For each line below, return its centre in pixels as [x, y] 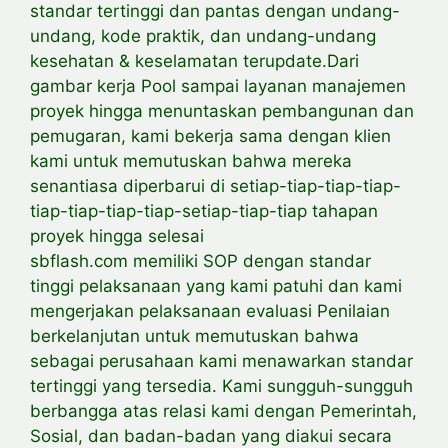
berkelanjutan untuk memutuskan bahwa [194, 335]
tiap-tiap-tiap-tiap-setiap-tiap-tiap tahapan [204, 210]
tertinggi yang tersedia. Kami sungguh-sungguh [221, 385]
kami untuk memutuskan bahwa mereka [191, 160]
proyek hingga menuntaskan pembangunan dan [222, 110]
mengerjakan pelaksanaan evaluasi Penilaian [210, 310]
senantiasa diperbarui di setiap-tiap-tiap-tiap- [215, 185]
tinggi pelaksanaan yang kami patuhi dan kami [216, 285]
